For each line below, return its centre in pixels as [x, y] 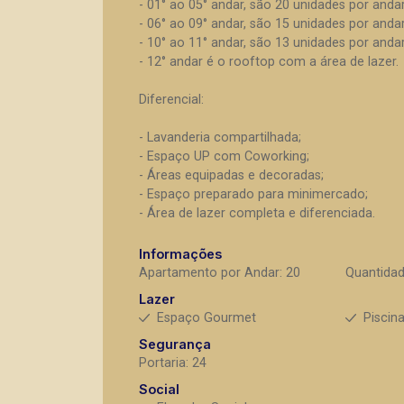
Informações [180, 254]
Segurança [175, 344]
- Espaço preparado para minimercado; [253, 194]
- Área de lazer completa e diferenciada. [257, 213]
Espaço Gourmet [207, 318]
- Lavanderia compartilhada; [220, 138]
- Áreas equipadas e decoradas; [231, 175]
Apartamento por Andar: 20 [220, 273]
